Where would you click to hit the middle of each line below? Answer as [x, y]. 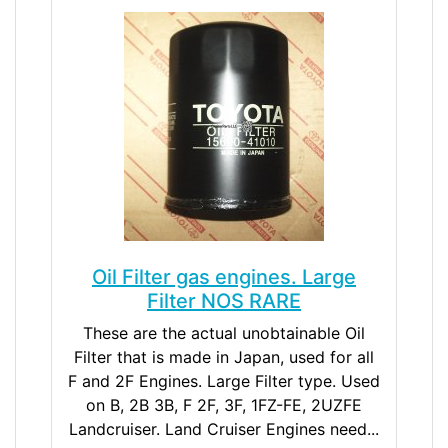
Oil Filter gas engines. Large [224, 276]
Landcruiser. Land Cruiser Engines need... [224, 428]
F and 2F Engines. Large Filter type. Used [224, 380]
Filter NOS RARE [224, 300]
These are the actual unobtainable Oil [224, 332]
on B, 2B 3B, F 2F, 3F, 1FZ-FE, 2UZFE [224, 404]
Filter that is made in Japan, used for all [224, 356]
